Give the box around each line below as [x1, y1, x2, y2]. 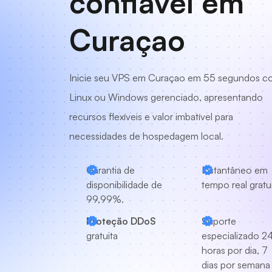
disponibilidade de [86, 178, 162, 191]
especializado [202, 229, 259, 242]
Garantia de [86, 164, 135, 176]
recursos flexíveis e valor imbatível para [69, 110, 233, 123]
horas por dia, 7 [202, 244, 268, 256]
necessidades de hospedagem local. [69, 130, 223, 142]
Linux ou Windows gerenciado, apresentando [69, 91, 263, 103]
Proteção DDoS [86, 215, 156, 227]
